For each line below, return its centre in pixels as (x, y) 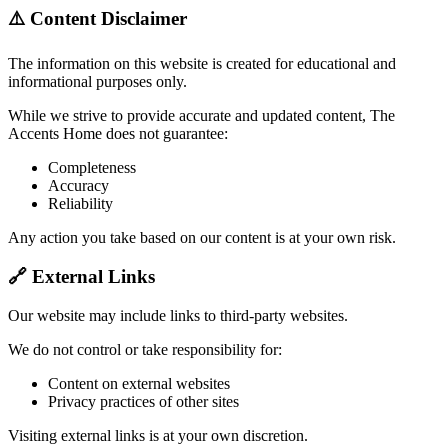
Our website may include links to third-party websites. (178, 315)
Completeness (92, 168)
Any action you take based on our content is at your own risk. (202, 238)
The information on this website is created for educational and (202, 64)
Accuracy (78, 186)
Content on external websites (139, 383)
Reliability (80, 204)
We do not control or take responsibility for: (145, 349)
